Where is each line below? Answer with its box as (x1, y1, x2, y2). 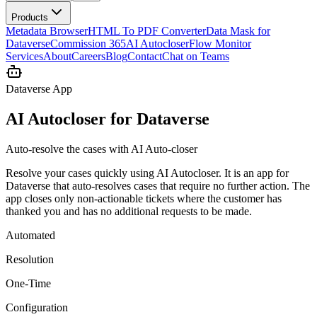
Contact (127, 50, 162, 62)
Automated (6, 229, 55, 241)
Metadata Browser (6, 25, 88, 37)
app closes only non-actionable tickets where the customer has (6, 192, 282, 204)
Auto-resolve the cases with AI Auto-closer (6, 142, 197, 155)
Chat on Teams (162, 50, 229, 62)
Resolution (6, 253, 54, 265)
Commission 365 (50, 38, 126, 50)
